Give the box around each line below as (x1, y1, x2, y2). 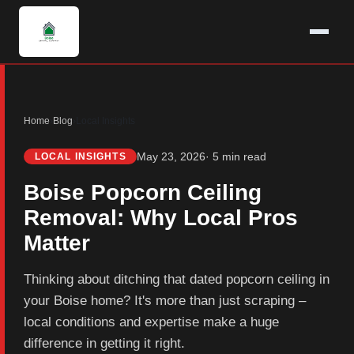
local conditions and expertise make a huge (24, 314, 279, 330)
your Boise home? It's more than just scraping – (24, 293, 306, 308)
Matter (24, 231, 90, 255)
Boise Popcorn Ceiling (24, 180, 262, 205)
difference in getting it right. (24, 336, 185, 351)
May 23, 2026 (137, 150, 206, 163)
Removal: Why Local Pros (24, 205, 298, 230)
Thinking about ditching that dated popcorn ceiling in (24, 272, 330, 287)
